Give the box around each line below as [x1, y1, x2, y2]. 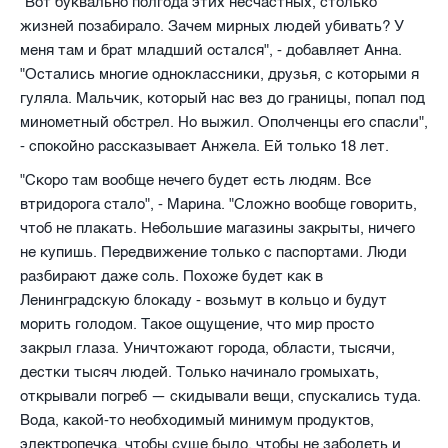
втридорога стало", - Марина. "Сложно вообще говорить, [20, 194, 417, 213]
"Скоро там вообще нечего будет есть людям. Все [20, 170, 371, 189]
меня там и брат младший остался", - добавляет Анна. [20, 40, 402, 59]
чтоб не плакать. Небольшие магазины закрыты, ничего [20, 218, 415, 237]
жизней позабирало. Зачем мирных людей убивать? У [20, 16, 404, 35]
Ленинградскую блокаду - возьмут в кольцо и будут [20, 290, 387, 309]
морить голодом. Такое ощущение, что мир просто [20, 314, 374, 333]
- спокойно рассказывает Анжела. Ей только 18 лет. [20, 136, 389, 155]
